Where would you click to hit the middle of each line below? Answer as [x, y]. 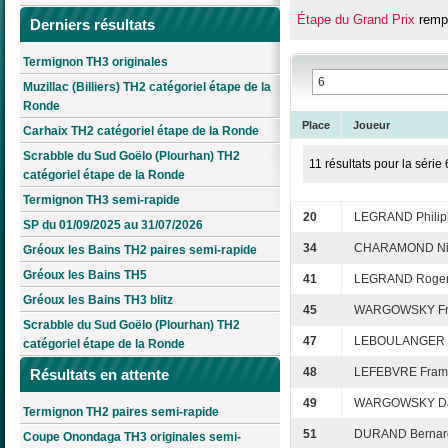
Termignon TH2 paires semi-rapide [121, 411]
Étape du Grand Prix [355, 20]
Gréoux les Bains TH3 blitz [98, 300]
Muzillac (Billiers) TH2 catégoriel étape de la [147, 87]
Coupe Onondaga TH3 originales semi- [132, 436]
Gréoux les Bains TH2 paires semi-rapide [140, 250]
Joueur [371, 125]
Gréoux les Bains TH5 [85, 275]
